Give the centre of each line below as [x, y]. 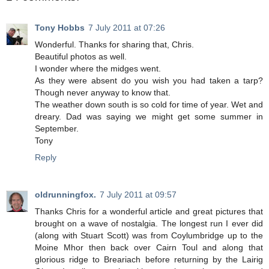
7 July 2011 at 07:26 [127, 28]
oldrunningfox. [65, 195]
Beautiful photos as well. [81, 57]
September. [57, 129]
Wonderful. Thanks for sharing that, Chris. [114, 45]
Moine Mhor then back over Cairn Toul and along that [149, 248]
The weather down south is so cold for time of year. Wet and [149, 105]
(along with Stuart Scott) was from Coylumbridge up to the [149, 236]
